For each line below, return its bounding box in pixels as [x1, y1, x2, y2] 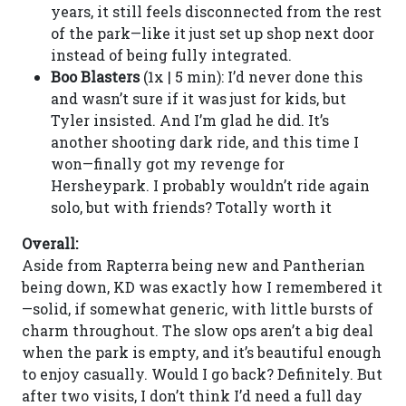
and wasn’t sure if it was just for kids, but [51, 89, 346, 108]
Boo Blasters [51, 67, 140, 86]
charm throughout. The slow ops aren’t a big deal [22, 321, 373, 340]
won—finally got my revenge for [51, 154, 285, 173]
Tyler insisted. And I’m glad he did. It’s [51, 111, 329, 130]
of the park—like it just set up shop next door [51, 24, 374, 43]
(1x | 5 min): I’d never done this [140, 67, 362, 86]
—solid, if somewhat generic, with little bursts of [22, 299, 373, 318]
